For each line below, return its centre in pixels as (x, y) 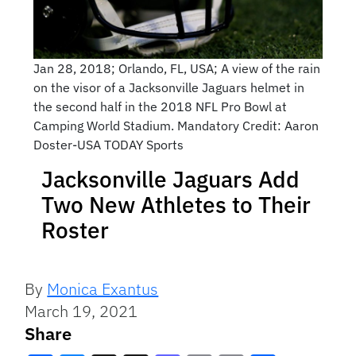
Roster (75, 230)
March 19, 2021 (81, 311)
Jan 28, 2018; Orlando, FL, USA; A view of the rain (176, 69)
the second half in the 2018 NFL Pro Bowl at (160, 107)
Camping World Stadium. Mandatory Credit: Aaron (176, 126)
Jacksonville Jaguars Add (170, 180)
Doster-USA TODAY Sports (108, 145)
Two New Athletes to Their (176, 205)
